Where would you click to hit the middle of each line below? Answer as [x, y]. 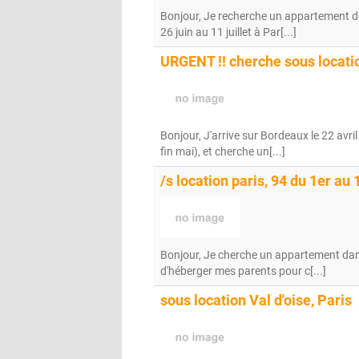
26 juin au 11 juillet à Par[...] [228, 32]
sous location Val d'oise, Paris [256, 301]
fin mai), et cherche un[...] [223, 151]
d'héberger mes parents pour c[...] [243, 271]
